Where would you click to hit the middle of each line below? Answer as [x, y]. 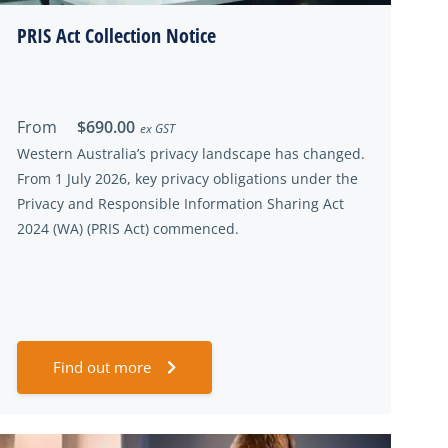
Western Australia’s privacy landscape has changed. [191, 153]
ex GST [157, 128]
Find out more [102, 367]
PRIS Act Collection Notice [116, 35]
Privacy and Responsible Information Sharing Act [180, 203]
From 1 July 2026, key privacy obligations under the [187, 178]
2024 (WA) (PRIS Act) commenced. [128, 228]
